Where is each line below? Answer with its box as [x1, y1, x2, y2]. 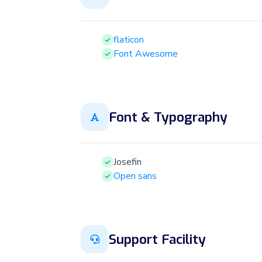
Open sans [113, 170, 157, 183]
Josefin [113, 156, 142, 169]
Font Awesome [113, 47, 178, 61]
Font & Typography [109, 108, 227, 126]
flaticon [113, 33, 144, 47]
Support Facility [109, 230, 206, 248]
